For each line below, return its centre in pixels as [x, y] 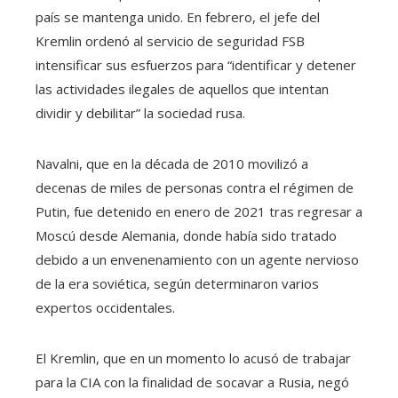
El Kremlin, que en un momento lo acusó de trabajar [193, 358]
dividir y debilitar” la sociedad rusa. [140, 112]
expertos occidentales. [105, 307]
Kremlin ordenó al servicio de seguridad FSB [170, 40]
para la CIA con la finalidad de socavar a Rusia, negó [192, 382]
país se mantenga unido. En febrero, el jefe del [178, 16]
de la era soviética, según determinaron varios [177, 283]
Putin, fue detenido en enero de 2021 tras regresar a [199, 211]
